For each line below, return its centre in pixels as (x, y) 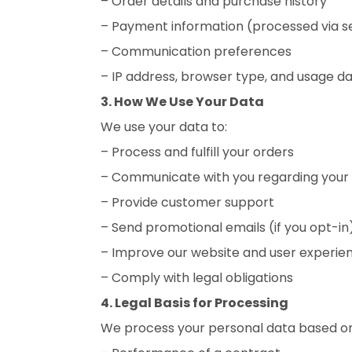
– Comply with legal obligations (197, 278)
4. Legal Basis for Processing (194, 303)
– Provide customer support (187, 202)
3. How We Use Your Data (182, 102)
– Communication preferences (196, 51)
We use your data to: (164, 127)
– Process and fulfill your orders (197, 152)
